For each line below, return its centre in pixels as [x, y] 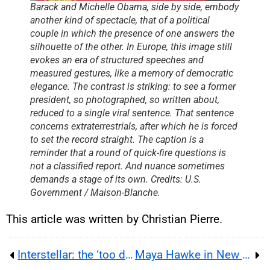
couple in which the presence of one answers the [132, 34]
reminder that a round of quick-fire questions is [128, 153]
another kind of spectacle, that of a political [120, 20]
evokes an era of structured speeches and [117, 60]
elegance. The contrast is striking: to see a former [133, 87]
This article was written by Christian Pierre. [114, 219]
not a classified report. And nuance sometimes [127, 166]
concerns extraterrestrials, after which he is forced [134, 127]
